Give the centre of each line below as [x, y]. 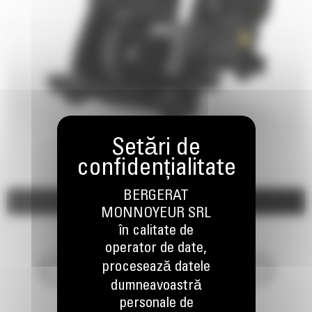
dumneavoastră [156, 286]
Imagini [81, 201]
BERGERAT [156, 196]
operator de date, [156, 249]
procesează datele [156, 267]
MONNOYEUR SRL [156, 214]
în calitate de [156, 231]
